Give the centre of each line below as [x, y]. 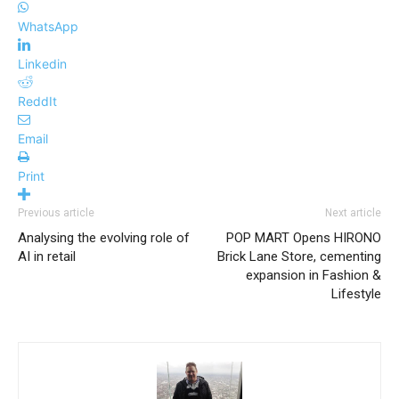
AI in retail [47, 257]
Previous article [56, 213]
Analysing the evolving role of [104, 238]
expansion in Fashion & [313, 276]
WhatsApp [48, 27]
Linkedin [42, 64]
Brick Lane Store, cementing [299, 257]
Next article [353, 213]
